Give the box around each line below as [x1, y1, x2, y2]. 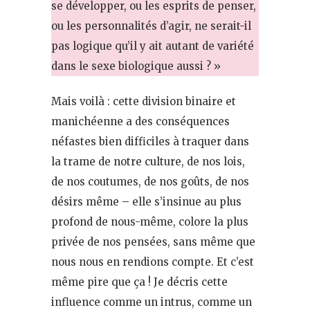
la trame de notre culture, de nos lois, [51, 154, 245, 168]
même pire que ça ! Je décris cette [51, 275, 228, 289]
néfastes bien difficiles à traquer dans [51, 134, 249, 148]
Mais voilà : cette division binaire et [51, 94, 236, 108]
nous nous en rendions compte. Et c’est [51, 255, 254, 268]
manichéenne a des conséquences [51, 114, 230, 128]
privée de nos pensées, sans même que [51, 235, 255, 248]
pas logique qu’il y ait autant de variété [51, 39, 254, 53]
